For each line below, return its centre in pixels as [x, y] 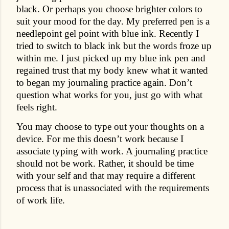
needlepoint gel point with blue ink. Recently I [108, 33]
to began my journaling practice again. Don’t [104, 82]
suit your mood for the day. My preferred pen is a [113, 21]
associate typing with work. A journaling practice [112, 151]
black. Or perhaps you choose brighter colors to [109, 9]
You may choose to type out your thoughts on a [110, 126]
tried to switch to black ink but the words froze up [114, 45]
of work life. [42, 200]
